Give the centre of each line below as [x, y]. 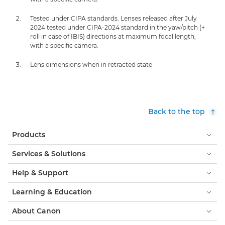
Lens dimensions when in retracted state [91, 65]
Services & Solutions [49, 154]
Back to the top [177, 111]
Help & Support [40, 173]
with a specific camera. [64, 45]
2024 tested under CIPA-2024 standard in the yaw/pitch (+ [118, 27]
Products [29, 135]
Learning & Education [52, 192]
